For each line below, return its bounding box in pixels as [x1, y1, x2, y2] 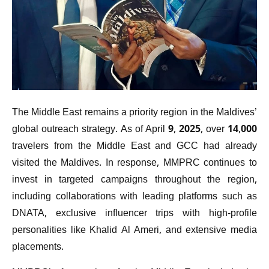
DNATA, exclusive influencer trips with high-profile [12, 206, 257, 223]
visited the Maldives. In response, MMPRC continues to [12, 156, 257, 172]
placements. [12, 240, 64, 256]
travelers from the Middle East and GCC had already [12, 139, 257, 156]
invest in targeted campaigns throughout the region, [12, 172, 257, 189]
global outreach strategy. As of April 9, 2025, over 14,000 [12, 122, 257, 139]
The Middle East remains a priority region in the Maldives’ [12, 105, 257, 122]
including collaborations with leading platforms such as [12, 189, 257, 206]
